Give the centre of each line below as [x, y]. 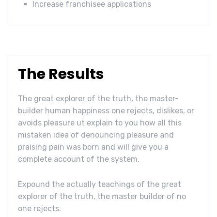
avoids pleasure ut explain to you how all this [100, 123]
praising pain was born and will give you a [93, 147]
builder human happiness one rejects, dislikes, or [106, 110]
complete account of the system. [79, 159]
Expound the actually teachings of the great [100, 185]
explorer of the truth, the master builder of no [102, 197]
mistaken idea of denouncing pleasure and [96, 135]
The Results [61, 74]
